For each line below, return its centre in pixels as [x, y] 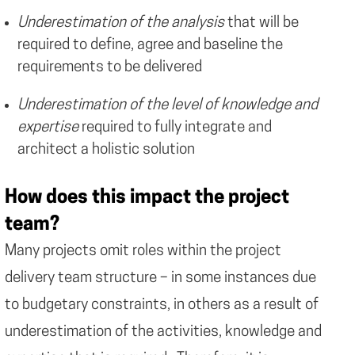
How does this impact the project [147, 198]
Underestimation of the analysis [121, 23]
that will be [261, 23]
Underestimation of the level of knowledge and [168, 106]
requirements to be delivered [110, 68]
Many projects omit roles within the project [143, 251]
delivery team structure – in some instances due [160, 278]
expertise [48, 128]
